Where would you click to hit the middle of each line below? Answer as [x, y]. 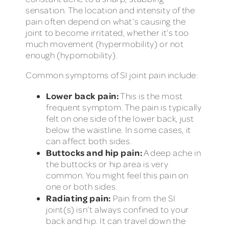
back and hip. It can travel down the [116, 220]
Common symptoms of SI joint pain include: [112, 75]
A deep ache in [172, 152]
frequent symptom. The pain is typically [124, 107]
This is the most [151, 96]
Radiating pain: [78, 198]
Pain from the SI [143, 198]
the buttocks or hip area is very [107, 164]
